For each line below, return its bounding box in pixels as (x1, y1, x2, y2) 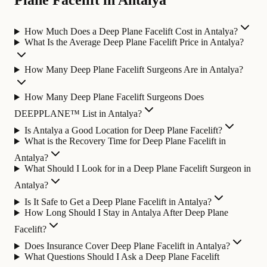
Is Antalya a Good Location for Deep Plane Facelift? (24, 125, 222, 136)
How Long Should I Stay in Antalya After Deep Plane (24, 207, 228, 218)
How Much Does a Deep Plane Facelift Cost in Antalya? (24, 26, 238, 37)
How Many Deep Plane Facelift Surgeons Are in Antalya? (24, 64, 243, 75)
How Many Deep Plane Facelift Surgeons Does (24, 92, 204, 103)
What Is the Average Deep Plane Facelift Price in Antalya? (24, 37, 244, 48)
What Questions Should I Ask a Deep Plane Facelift (24, 252, 219, 262)
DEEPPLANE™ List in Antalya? (14, 108, 142, 119)
